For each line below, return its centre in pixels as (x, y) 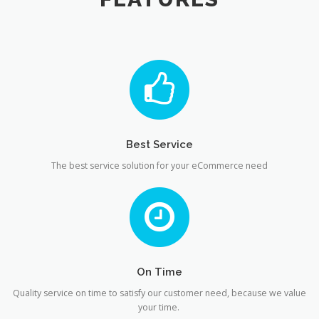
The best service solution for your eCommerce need (159, 165)
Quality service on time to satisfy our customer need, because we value (159, 293)
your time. (159, 307)
